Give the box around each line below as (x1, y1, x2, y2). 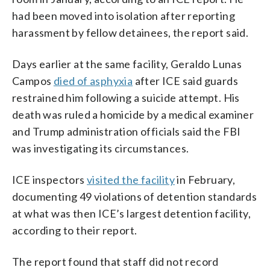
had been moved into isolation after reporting (12, 8, 235, 22)
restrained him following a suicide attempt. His (12, 90, 240, 104)
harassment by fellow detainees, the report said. (12, 25, 249, 39)
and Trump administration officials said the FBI (12, 124, 241, 138)
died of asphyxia (53, 74, 133, 87)
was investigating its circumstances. (12, 141, 189, 155)
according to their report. (12, 223, 137, 237)
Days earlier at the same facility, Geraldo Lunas (12, 57, 242, 71)
